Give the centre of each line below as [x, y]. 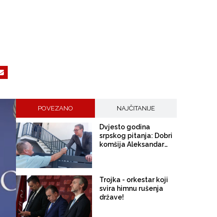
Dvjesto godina [125, 127]
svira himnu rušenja [132, 188]
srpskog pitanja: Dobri [136, 136]
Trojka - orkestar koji [134, 180]
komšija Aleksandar [132, 144]
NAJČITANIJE [136, 108]
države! [112, 197]
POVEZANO [56, 108]
